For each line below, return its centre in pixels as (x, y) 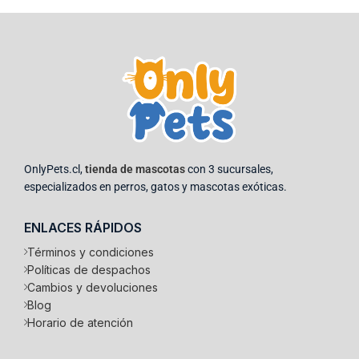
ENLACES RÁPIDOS (83, 228)
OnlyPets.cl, (54, 169)
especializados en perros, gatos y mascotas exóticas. (155, 187)
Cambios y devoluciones (93, 288)
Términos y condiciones (91, 252)
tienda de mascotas (135, 169)
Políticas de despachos (89, 270)
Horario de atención (80, 323)
